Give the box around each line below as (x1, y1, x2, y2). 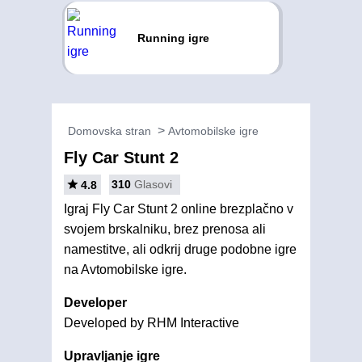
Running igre (137, 32, 209, 44)
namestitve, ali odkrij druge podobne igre (64, 242, 297, 256)
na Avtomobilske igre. (64, 263, 187, 276)
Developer (64, 296, 127, 309)
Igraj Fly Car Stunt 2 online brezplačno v (64, 202, 293, 216)
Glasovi (134, 178, 172, 191)
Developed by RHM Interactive (64, 316, 239, 330)
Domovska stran (68, 124, 151, 137)
